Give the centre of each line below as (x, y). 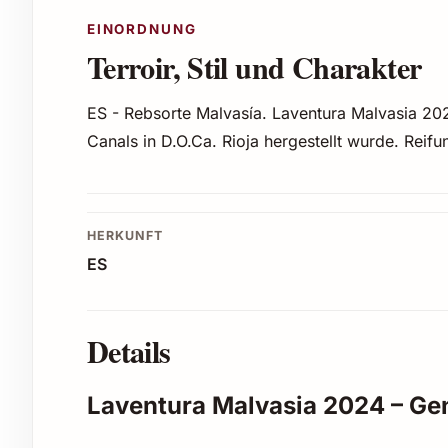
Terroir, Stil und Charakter (254, 67)
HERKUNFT (124, 236)
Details (128, 351)
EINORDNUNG (141, 29)
